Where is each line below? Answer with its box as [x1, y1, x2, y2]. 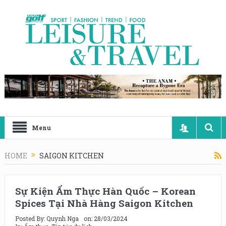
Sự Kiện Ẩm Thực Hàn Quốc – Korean [15, 185, 196, 197]
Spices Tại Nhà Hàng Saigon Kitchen [15, 197, 193, 209]
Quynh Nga [46, 214, 79, 222]
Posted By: [15, 214, 46, 222]
